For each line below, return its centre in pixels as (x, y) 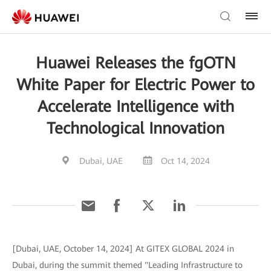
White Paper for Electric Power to (135, 85)
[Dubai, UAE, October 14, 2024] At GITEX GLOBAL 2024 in (123, 249)
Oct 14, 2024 (185, 161)
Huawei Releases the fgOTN (135, 63)
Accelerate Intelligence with (135, 106)
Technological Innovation (135, 128)
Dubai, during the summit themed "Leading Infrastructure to (127, 265)
